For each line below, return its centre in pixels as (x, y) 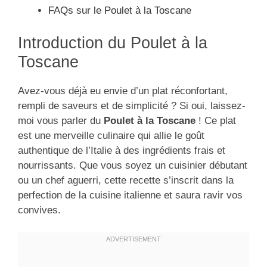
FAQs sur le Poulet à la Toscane (120, 11)
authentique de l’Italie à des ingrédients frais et (122, 150)
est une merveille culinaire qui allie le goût (111, 135)
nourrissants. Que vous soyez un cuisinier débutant (133, 165)
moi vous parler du (61, 120)
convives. (39, 210)
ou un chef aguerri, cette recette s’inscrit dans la (126, 180)
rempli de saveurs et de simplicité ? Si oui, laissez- (132, 105)
